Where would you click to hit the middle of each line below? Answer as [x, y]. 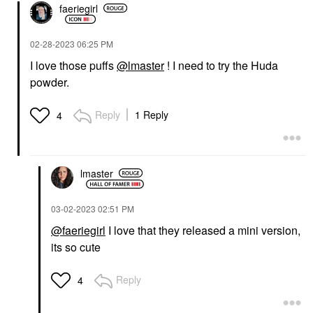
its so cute [76, 247]
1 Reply [152, 115]
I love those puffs [73, 65]
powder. [50, 82]
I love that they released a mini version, [203, 230]
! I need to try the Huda [221, 65]
